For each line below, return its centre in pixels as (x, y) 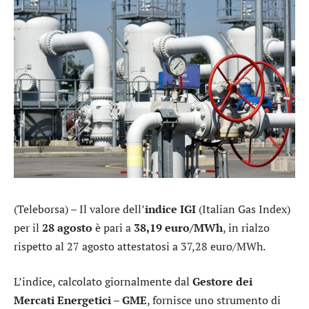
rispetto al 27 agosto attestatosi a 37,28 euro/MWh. (140, 246)
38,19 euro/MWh (178, 227)
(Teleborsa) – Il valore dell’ (79, 209)
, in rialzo (246, 227)
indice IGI (170, 209)
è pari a (113, 227)
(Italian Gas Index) (243, 209)
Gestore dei (222, 282)
